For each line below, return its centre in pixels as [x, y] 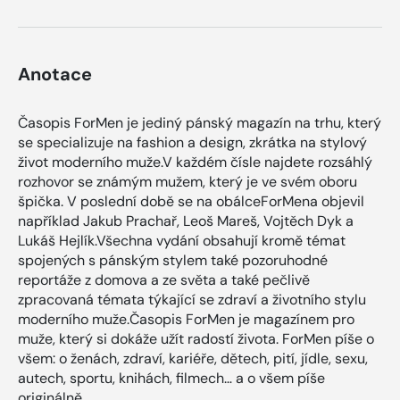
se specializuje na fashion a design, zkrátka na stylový [192, 143]
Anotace [55, 75]
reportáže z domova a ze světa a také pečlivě [164, 280]
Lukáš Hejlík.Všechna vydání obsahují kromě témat [182, 241]
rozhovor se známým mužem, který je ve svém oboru [187, 182]
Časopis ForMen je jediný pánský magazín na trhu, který [200, 123]
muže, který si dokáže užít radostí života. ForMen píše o [196, 339]
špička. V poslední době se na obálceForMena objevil [191, 202]
